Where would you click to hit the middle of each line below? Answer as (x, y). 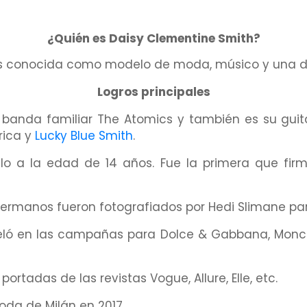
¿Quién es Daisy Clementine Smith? (153, 39)
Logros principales (153, 92)
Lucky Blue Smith (84, 136)
